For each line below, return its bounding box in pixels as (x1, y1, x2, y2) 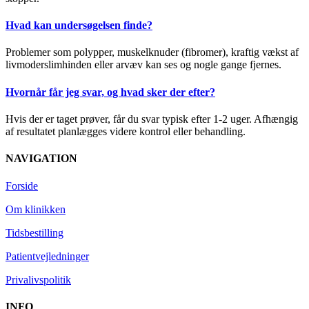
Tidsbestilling (6, 226, 63, 239)
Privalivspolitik (6, 273, 71, 286)
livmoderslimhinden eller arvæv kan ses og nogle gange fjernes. (6, 59, 281, 71)
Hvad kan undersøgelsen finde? (6, 19, 152, 32)
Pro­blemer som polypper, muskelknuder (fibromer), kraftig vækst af (6, 46, 299, 59)
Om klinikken (6, 203, 66, 215)
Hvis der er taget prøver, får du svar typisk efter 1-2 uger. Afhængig (6, 112, 298, 125)
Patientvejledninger (6, 250, 89, 262)
